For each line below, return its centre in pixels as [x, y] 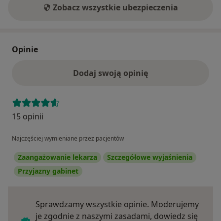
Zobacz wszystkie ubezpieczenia [115, 7]
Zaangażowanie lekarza [57, 157]
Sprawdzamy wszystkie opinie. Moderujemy [117, 204]
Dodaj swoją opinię [110, 73]
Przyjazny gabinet [48, 171]
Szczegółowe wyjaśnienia [150, 157]
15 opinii [28, 116]
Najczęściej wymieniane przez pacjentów [68, 138]
